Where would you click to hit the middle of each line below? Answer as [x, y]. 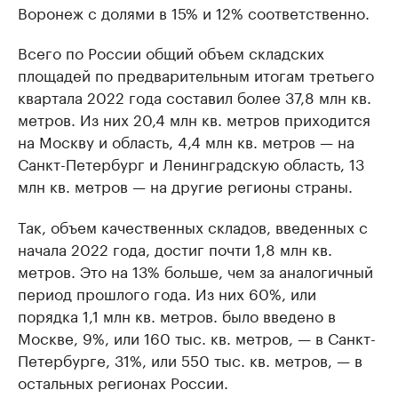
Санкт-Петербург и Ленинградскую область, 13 [191, 163]
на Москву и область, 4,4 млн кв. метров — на [186, 140]
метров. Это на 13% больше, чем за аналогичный [195, 270]
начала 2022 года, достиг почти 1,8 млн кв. [175, 248]
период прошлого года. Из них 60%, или [167, 292]
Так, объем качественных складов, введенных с [193, 226]
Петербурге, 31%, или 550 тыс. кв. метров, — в [190, 359]
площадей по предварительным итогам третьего [196, 74]
